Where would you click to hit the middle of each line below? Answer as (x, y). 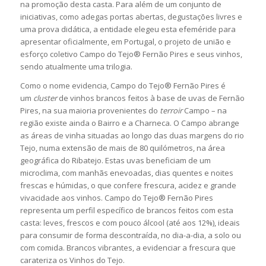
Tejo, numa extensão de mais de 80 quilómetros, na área (122, 148)
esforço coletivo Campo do (68, 54)
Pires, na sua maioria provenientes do (90, 110)
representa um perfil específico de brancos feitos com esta (126, 210)
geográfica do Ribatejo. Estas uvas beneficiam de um (115, 160)
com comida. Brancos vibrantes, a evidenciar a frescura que (128, 247)
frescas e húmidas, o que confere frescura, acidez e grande (128, 185)
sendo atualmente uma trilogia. (76, 66)
